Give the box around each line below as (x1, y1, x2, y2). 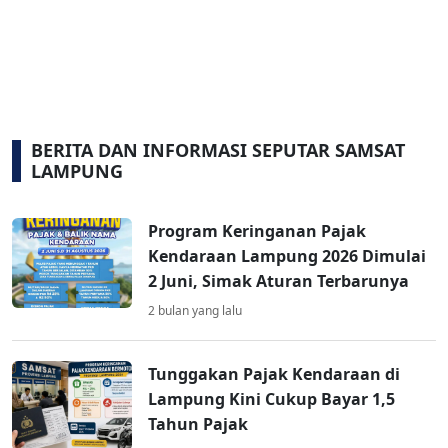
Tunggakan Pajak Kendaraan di (148, 363, 400, 386)
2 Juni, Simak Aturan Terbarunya (148, 270, 409, 293)
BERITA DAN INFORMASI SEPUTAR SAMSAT (31, 138, 405, 163)
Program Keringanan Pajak (148, 220, 366, 243)
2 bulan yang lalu (148, 302, 242, 320)
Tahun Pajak (148, 413, 248, 436)
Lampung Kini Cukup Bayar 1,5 (148, 388, 395, 411)
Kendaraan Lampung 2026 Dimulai (148, 245, 426, 268)
